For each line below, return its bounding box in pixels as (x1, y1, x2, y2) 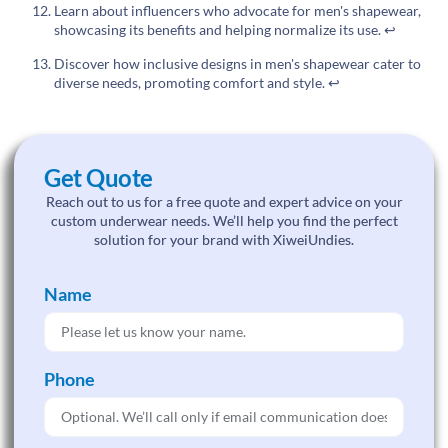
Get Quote (44, 163, 153, 193)
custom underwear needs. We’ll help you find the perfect (50, 212, 398, 230)
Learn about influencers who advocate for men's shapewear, (54, 2, 421, 20)
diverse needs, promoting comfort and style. (54, 73, 328, 91)
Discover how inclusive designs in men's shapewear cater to (54, 54, 421, 72)
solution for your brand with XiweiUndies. (94, 231, 354, 249)
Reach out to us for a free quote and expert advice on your (45, 193, 403, 211)
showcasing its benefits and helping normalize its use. (54, 21, 384, 39)
